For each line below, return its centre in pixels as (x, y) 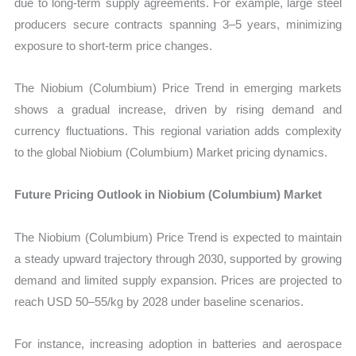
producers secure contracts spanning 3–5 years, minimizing (178, 24)
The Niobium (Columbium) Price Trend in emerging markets (178, 88)
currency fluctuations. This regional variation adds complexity (178, 131)
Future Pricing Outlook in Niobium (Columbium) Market (168, 195)
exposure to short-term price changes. (114, 45)
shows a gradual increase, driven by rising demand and (178, 110)
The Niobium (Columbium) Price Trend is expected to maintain (178, 237)
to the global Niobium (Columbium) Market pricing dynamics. (171, 153)
